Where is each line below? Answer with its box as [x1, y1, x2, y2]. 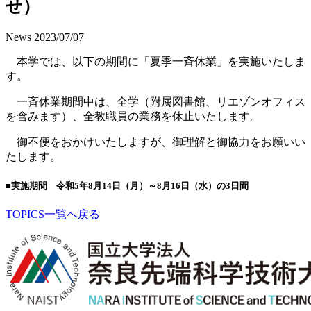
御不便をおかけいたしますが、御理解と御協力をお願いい [6, 135, 305, 148]
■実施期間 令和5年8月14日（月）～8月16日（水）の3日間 [6, 180, 249, 191]
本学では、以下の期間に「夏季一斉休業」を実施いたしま [6, 55, 305, 67]
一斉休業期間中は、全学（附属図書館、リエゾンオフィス [6, 95, 305, 108]
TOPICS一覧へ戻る [6, 208, 100, 221]
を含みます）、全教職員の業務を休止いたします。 [6, 110, 261, 122]
